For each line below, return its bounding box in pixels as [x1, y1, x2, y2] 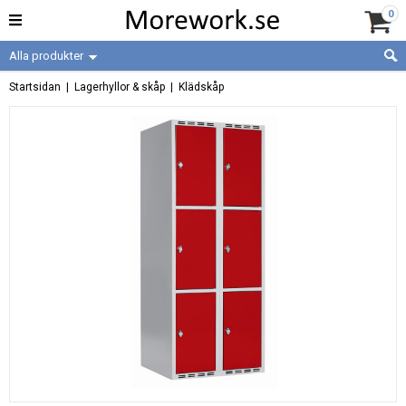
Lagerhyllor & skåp [74, 81, 165, 93]
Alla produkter [9, 49, 86, 63]
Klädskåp [179, 81, 224, 93]
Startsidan [9, 81, 61, 93]
